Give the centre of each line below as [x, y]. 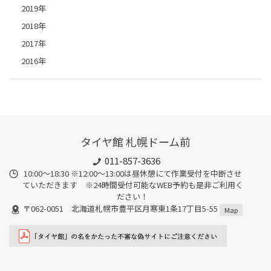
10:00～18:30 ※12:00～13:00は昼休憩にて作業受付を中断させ [132, 173]
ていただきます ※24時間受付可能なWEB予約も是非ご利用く [132, 184]
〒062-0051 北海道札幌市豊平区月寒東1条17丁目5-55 [121, 209]
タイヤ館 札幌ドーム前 [135, 142]
